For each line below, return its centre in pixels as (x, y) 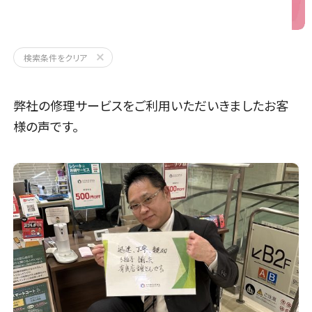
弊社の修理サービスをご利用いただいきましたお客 (151, 105)
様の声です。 (46, 126)
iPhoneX (60, 21)
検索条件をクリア (56, 57)
